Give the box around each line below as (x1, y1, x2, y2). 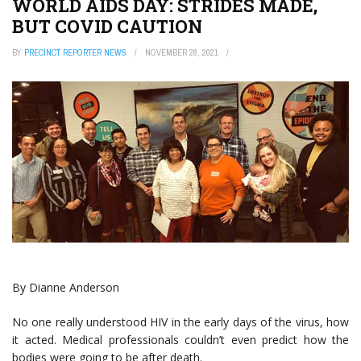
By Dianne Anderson (12, 280, 119, 296)
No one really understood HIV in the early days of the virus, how (12, 314, 349, 330)
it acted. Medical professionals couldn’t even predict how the (12, 332, 349, 348)
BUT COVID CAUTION (12, 15, 202, 39)
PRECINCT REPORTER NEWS (24, 47, 127, 59)
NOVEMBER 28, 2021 (145, 47, 218, 59)
